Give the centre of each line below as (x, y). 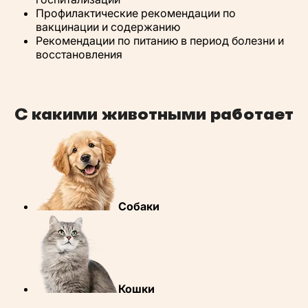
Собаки (139, 206)
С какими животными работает (154, 114)
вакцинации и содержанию (108, 27)
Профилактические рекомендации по (136, 13)
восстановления (79, 54)
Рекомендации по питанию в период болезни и (160, 41)
